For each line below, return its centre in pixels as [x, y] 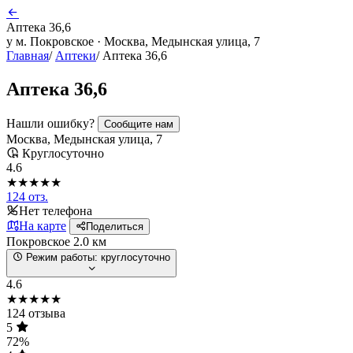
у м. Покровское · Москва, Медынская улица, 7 [133, 41]
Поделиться [115, 226]
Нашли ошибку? [52, 123]
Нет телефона [56, 210]
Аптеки [76, 56]
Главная [28, 56]
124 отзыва [36, 313]
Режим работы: [62, 257]
